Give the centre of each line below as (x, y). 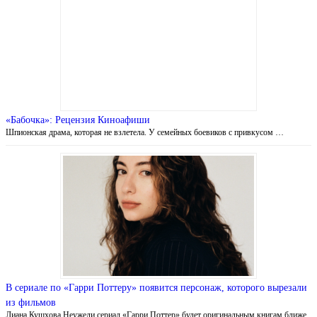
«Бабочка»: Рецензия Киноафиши (78, 120)
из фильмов (31, 302)
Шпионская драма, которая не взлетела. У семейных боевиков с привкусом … (145, 132)
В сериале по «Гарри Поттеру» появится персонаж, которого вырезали (156, 287)
